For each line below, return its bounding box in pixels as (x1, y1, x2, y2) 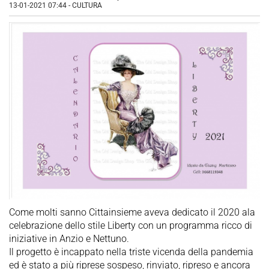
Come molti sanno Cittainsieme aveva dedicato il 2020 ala (9, 207, 255, 219)
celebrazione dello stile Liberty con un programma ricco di (9, 220, 252, 232)
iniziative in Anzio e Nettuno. (9, 233, 129, 245)
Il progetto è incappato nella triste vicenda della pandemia (9, 246, 253, 258)
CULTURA (72, 1, 102, 10)
